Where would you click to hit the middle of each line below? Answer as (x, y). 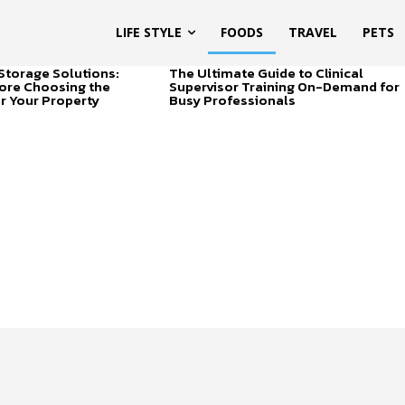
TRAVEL (313, 33)
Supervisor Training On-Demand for (284, 86)
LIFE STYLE (149, 33)
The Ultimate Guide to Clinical (266, 72)
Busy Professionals (232, 99)
